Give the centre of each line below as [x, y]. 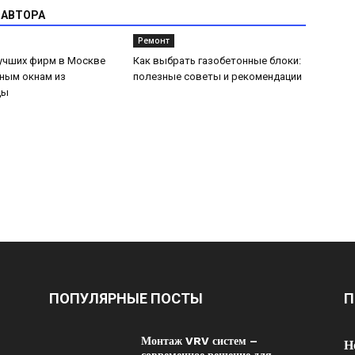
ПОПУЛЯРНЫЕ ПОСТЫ [126, 298]
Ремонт [154, 40]
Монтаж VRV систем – [199, 341]
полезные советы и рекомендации [218, 76]
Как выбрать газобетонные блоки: [217, 61]
